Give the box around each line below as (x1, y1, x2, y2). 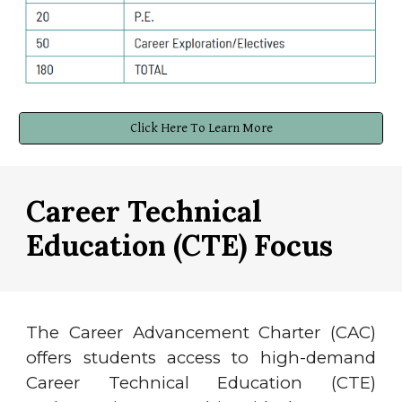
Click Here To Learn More (129, 120, 273, 136)
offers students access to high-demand (26, 347, 376, 368)
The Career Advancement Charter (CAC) (26, 322, 376, 343)
